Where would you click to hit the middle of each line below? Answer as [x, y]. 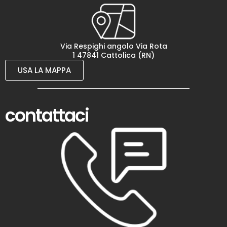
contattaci [47, 116]
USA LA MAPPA [44, 70]
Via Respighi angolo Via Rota [113, 46]
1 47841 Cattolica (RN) [113, 55]
